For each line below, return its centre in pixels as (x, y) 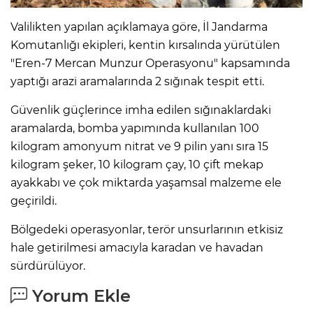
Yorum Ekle (79, 296)
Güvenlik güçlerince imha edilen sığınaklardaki (141, 110)
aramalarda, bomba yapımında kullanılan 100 (135, 128)
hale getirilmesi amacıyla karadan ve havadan (137, 247)
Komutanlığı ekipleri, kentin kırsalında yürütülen (145, 45)
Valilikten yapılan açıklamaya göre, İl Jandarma (139, 27)
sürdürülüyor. (48, 265)
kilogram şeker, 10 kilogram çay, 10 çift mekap (137, 164)
